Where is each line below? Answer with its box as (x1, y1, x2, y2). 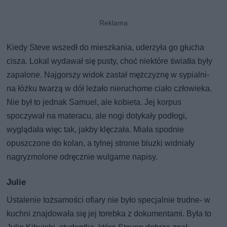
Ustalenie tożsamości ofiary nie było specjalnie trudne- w (7, 195, 211, 205)
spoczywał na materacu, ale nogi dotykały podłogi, (7, 110, 187, 121)
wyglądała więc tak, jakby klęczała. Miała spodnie (7, 124, 184, 134)
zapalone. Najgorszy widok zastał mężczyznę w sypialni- (7, 69, 210, 80)
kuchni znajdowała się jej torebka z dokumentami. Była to (7, 208, 212, 218)
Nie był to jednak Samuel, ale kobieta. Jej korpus (7, 97, 182, 107)
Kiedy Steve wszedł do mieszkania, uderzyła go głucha (7, 42, 205, 52)
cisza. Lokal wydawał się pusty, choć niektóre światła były (7, 56, 213, 66)
